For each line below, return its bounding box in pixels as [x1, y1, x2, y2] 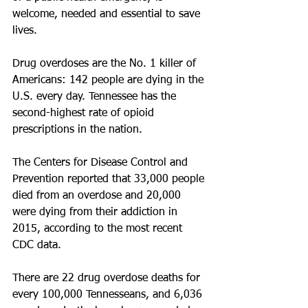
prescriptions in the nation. [12, 124, 142, 135]
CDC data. [12, 240, 61, 251]
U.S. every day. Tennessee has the [12, 91, 179, 102]
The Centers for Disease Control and [12, 157, 191, 168]
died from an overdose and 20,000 [12, 190, 184, 201]
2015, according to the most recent [12, 223, 186, 234]
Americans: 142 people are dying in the [12, 75, 207, 86]
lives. [12, 25, 37, 36]
